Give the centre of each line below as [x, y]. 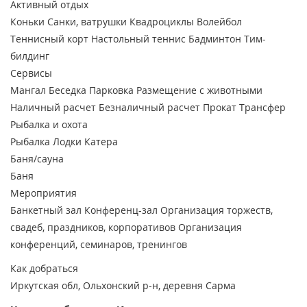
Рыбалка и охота [49, 125]
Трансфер [262, 108]
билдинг [30, 56]
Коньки [27, 22]
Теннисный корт [49, 39]
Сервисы [31, 73]
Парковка [111, 90]
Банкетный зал [46, 210]
